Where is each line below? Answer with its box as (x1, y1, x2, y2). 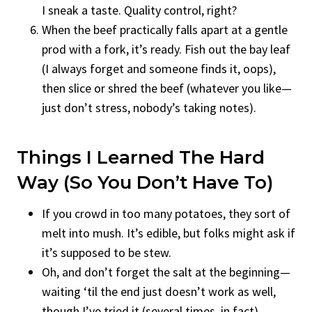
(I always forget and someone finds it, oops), (42, 60, 276, 77)
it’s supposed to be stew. (42, 244, 171, 260)
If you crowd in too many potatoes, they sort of (42, 205, 290, 221)
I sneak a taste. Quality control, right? (42, 1, 237, 18)
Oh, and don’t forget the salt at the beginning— (42, 263, 290, 280)
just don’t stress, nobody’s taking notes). (42, 99, 256, 116)
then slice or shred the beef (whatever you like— (42, 79, 292, 96)
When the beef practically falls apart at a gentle (42, 21, 288, 38)
